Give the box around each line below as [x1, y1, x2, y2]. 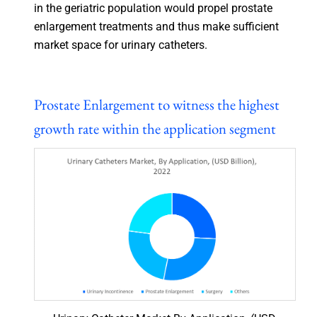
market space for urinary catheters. [33, 38, 207, 52]
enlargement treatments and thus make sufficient [33, 19, 279, 33]
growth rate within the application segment [33, 118, 276, 138]
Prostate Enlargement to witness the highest [33, 94, 279, 114]
